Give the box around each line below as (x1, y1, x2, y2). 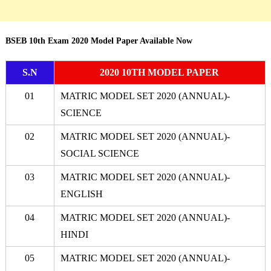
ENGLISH (60, 188, 103, 199)
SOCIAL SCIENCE (60, 148, 139, 158)
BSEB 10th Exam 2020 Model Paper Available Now (5, 36, 192, 45)
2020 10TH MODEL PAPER (100, 67, 220, 77)
